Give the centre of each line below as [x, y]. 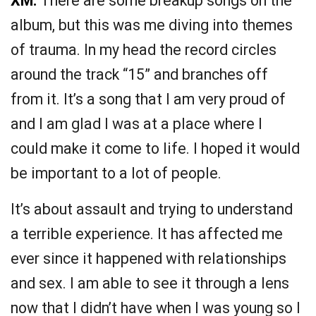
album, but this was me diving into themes [152, 25]
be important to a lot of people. [116, 174]
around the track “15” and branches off [139, 75]
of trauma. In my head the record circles [144, 50]
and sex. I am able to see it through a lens [150, 284]
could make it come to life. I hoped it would [155, 149]
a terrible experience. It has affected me [147, 234]
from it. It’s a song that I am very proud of [148, 99]
